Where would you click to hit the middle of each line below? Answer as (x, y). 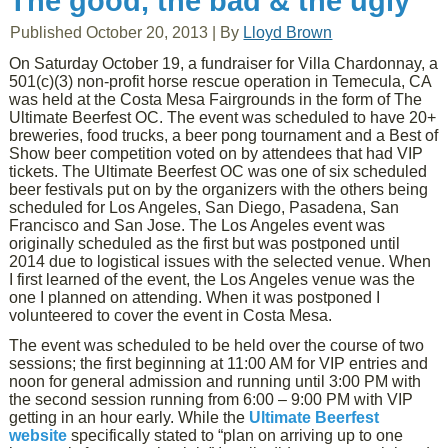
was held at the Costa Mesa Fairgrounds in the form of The (216, 99)
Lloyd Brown (288, 32)
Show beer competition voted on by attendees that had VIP (216, 153)
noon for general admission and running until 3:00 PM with (215, 381)
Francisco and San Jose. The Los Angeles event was (197, 225)
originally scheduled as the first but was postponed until (205, 243)
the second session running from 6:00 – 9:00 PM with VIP (211, 399)
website (38, 435)
